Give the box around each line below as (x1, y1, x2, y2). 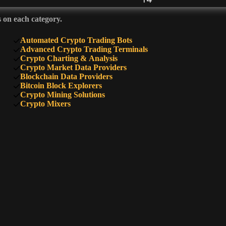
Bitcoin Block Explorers (20, 81, 102, 90)
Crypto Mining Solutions (20, 90, 105, 99)
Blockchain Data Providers (20, 72, 112, 81)
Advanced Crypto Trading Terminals (20, 44, 148, 53)
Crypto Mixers (20, 99, 71, 108)
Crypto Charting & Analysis (20, 53, 118, 63)
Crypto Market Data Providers (20, 63, 127, 72)
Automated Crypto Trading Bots (20, 35, 132, 44)
